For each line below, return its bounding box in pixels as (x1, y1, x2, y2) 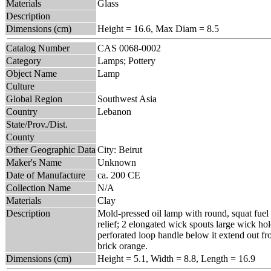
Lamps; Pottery (97, 55, 155, 66)
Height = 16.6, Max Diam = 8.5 (97, 23, 219, 34)
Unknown (97, 157, 136, 168)
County (6, 131, 34, 142)
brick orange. (97, 240, 148, 251)
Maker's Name (6, 157, 62, 168)
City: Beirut (97, 144, 142, 155)
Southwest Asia (97, 93, 157, 104)
